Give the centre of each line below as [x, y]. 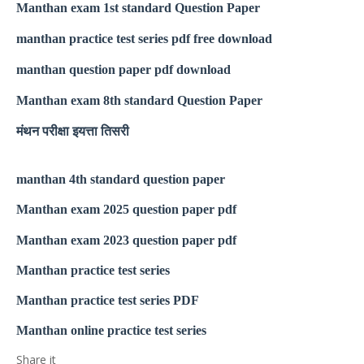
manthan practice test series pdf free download [144, 39]
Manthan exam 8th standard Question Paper [139, 100]
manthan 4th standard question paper [121, 179]
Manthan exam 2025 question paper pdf [126, 209]
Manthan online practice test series [111, 330]
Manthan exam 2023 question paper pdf [126, 240]
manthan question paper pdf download [123, 69]
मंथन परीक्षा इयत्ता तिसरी [73, 131]
